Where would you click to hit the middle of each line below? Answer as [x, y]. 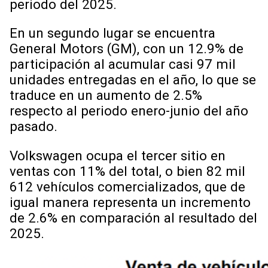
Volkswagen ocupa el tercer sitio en [118, 155]
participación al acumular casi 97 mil [123, 64]
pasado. [33, 127]
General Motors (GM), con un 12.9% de [127, 49]
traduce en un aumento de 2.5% [106, 95]
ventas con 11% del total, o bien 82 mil [127, 171]
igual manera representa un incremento [130, 202]
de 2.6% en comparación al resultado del [133, 217]
